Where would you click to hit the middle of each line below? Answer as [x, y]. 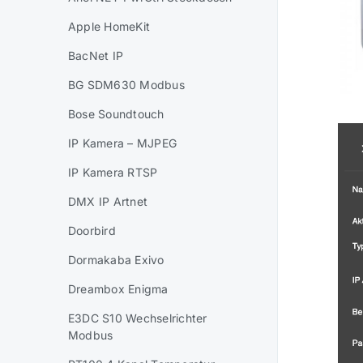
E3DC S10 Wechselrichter [138, 318]
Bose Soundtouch [116, 114]
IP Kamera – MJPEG [123, 143]
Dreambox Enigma [118, 289]
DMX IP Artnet [108, 201]
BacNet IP [96, 56]
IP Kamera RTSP [113, 172]
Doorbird [92, 231]
